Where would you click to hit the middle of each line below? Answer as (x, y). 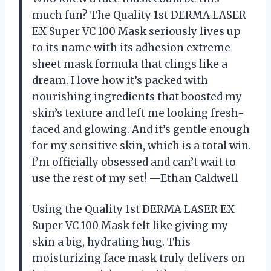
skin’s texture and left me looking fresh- (138, 113)
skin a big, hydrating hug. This (111, 242)
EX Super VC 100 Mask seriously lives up (136, 31)
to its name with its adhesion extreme (131, 47)
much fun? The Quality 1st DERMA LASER (139, 15)
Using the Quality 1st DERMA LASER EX (133, 209)
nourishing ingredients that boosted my (137, 96)
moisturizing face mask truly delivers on (139, 258)
